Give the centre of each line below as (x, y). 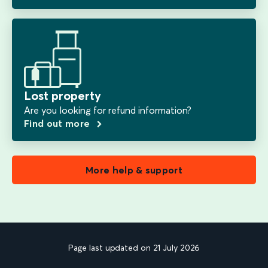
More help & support (134, 170)
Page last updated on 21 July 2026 (134, 248)
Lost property (63, 96)
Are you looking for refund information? (108, 110)
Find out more (58, 124)
